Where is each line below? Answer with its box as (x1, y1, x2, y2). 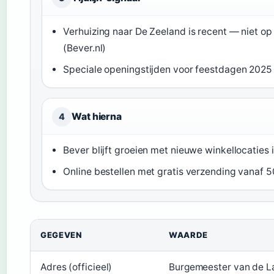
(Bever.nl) (63, 42, 106, 54)
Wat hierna (72, 111, 122, 123)
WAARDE (169, 230, 208, 240)
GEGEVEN (40, 230, 83, 240)
